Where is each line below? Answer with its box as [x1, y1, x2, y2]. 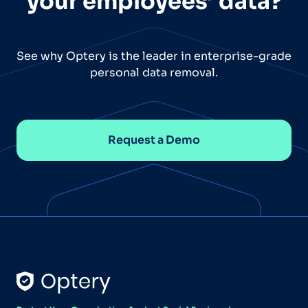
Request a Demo [108, 132, 200, 147]
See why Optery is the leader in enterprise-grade [16, 48, 291, 63]
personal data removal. [90, 65, 218, 80]
